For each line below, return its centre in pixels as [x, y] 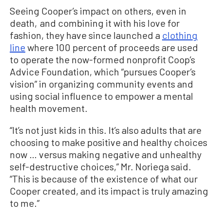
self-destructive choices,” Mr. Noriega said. [100, 167]
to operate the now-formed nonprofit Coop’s [102, 60]
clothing [180, 35]
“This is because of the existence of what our [104, 179]
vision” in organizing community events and [101, 84]
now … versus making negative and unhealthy [106, 154]
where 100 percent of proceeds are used [112, 47]
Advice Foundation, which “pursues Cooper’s [103, 72]
